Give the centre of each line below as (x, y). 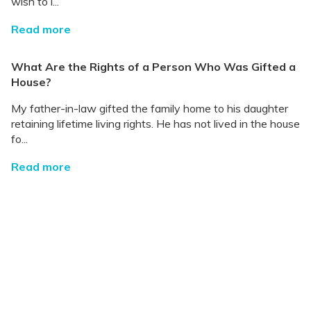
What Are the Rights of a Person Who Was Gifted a (153, 66)
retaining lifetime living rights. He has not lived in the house (155, 123)
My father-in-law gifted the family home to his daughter (150, 108)
